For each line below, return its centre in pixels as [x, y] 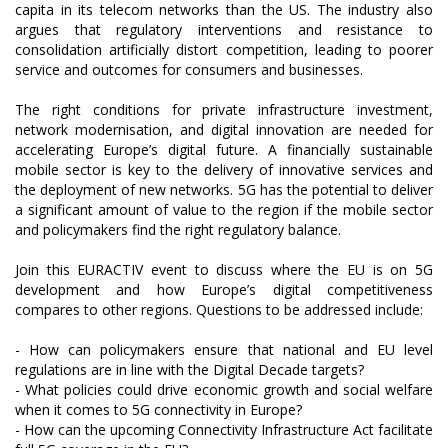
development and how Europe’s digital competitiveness [224, 289]
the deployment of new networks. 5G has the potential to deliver [224, 189]
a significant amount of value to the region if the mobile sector [224, 209]
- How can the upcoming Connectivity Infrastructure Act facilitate [224, 429]
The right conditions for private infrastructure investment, [224, 109]
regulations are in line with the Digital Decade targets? [189, 369]
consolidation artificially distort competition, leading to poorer [224, 49]
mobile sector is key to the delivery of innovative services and [224, 169]
